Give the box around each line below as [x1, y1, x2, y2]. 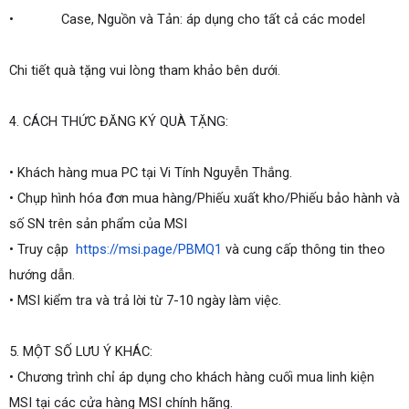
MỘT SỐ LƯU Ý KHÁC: [23, 343, 152, 360]
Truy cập [17, 241, 76, 257]
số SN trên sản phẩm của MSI [9, 215, 187, 232]
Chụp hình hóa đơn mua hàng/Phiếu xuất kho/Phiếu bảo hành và [17, 190, 400, 206]
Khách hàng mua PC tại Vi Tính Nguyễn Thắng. [17, 164, 292, 181]
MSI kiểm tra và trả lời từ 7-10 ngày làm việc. [17, 292, 281, 309]
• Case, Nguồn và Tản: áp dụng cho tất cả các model [9, 11, 365, 27]
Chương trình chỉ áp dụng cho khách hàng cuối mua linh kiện [17, 369, 374, 385]
